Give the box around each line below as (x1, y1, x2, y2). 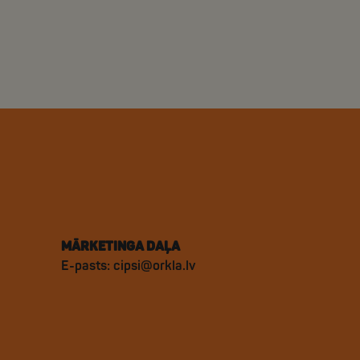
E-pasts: (61, 258, 113, 274)
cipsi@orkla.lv (113, 258, 195, 274)
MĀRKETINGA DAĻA (61, 239, 180, 255)
